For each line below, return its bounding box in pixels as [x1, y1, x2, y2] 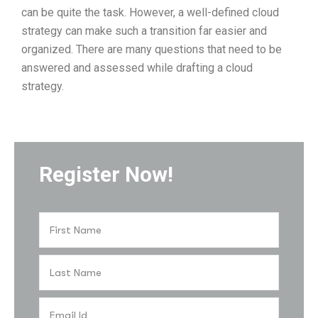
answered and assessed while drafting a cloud [21, 61, 253, 75]
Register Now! [39, 162, 173, 187]
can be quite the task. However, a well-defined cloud [21, 6, 279, 19]
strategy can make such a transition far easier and [21, 24, 267, 38]
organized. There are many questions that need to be [21, 43, 282, 56]
